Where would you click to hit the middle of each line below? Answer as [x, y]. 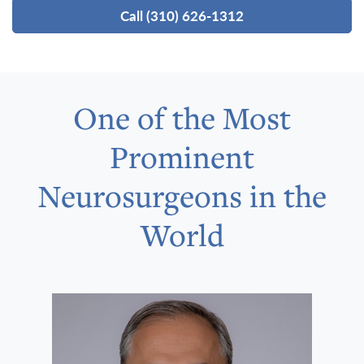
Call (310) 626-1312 [182, 16]
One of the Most [182, 118]
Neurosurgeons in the [182, 196]
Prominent [182, 157]
